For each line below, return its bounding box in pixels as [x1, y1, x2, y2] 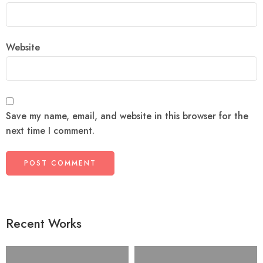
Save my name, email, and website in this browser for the [6, 109, 248, 123]
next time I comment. [6, 124, 95, 138]
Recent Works [6, 215, 82, 233]
